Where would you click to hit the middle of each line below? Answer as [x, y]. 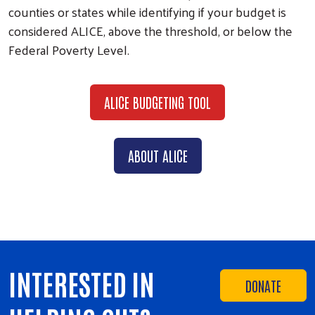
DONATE [263, 285]
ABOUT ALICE [157, 155]
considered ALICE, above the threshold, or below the [150, 30]
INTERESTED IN [82, 283]
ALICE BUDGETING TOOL [157, 102]
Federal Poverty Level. [70, 49]
